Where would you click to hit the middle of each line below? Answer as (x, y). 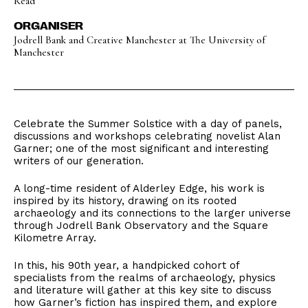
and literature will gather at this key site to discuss (143, 290)
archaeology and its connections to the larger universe (152, 213)
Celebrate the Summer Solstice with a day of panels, (148, 124)
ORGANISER (48, 25)
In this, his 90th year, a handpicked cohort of (126, 265)
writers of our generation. (79, 161)
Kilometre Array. (55, 238)
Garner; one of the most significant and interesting (141, 148)
